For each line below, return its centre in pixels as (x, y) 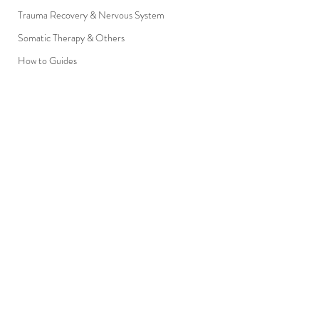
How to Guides (47, 61)
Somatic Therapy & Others (71, 38)
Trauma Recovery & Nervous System (91, 15)
